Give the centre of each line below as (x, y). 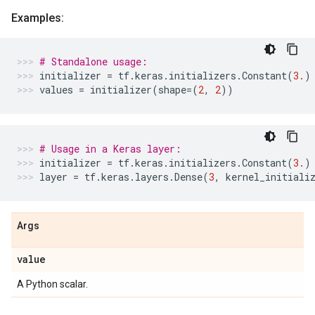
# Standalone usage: (94, 62)
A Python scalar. (52, 284)
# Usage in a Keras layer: (110, 149)
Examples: (38, 18)
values (56, 90)
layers (152, 177)
